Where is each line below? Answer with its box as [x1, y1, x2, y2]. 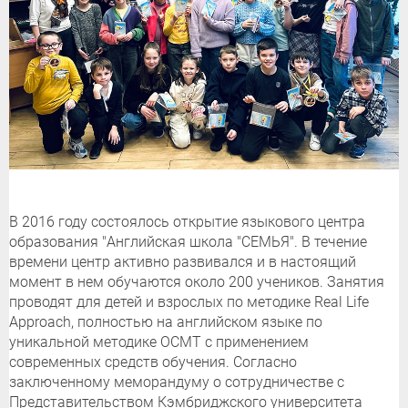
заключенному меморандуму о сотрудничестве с [9, 373, 344, 392]
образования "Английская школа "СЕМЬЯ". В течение [9, 233, 367, 251]
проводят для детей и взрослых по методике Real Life [9, 293, 369, 311]
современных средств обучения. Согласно [9, 353, 297, 372]
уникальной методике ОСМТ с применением [9, 333, 309, 352]
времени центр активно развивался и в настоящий [9, 253, 356, 271]
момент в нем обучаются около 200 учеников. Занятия [9, 273, 384, 291]
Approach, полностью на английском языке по [9, 313, 322, 331]
